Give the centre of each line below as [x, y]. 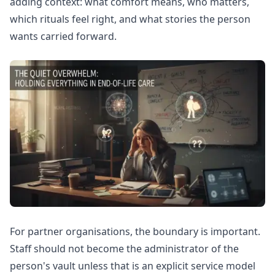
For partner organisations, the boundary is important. [135, 231]
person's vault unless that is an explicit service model [133, 265]
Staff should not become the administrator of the [124, 248]
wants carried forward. [63, 36]
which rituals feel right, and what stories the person [130, 19]
